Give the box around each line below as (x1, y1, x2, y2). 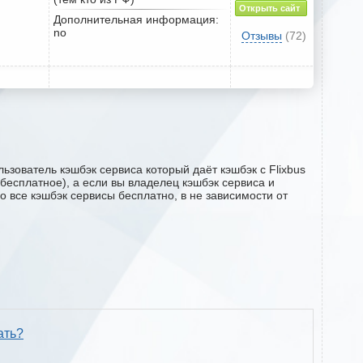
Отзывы (241, 28, 282, 42)
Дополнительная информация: (53, 12, 219, 26)
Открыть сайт (238, 2, 300, 13)
